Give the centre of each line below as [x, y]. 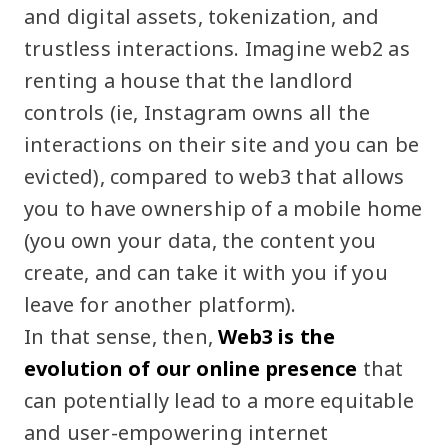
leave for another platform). [160, 304]
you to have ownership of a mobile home [223, 208]
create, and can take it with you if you [206, 272]
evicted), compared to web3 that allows [214, 176]
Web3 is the [277, 336]
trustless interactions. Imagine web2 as [217, 48]
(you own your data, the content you [200, 240]
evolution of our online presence [191, 368]
